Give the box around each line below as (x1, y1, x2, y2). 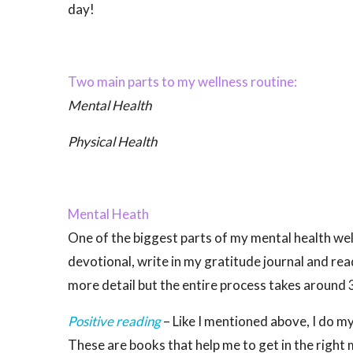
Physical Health (68, 133, 157, 150)
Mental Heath (68, 206, 149, 222)
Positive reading (68, 313, 161, 329)
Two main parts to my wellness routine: (68, 73, 297, 90)
